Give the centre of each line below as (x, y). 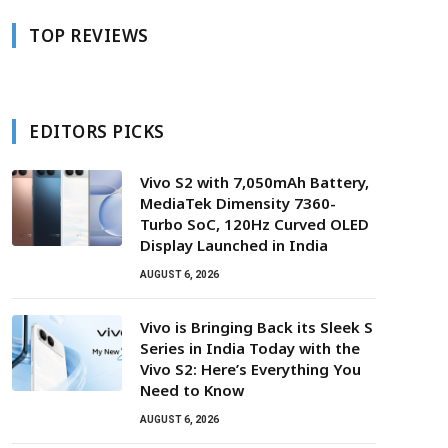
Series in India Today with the (250, 348)
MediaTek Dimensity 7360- (238, 203)
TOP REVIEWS (89, 35)
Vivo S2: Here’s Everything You (250, 369)
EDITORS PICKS (97, 131)
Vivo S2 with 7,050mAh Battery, (254, 182)
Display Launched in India (234, 245)
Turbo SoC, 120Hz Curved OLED (254, 224)
